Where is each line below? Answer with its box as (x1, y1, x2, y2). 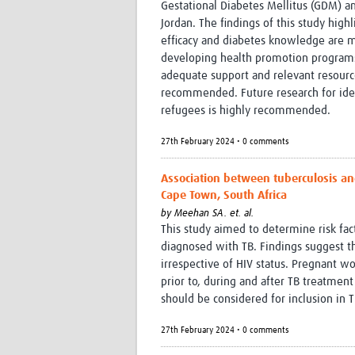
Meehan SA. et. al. (174, 208, 254, 219)
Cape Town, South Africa (161, 189, 287, 202)
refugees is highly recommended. (161, 105, 330, 117)
